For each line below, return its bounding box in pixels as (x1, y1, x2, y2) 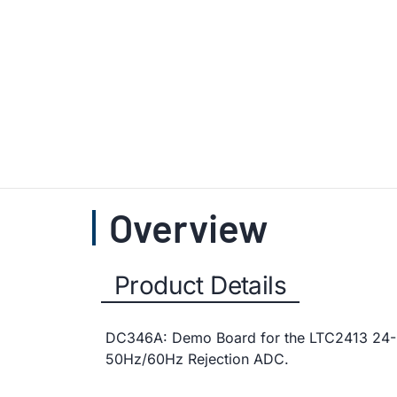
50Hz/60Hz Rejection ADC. (105, 350, 289, 368)
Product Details (114, 270, 286, 300)
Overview (109, 204, 268, 251)
